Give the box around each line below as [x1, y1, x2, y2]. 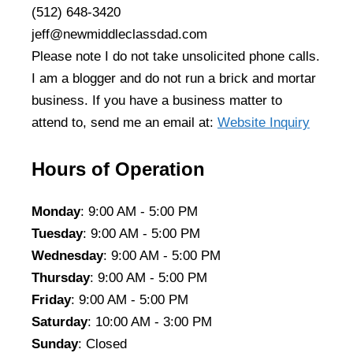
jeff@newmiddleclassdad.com [32, 26, 207, 42]
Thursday [32, 270, 90, 286]
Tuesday [32, 226, 83, 242]
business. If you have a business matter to [32, 92, 282, 108]
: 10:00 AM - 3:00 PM [87, 314, 212, 330]
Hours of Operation [32, 158, 205, 180]
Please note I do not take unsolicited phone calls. [32, 48, 320, 64]
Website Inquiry [217, 114, 310, 130]
